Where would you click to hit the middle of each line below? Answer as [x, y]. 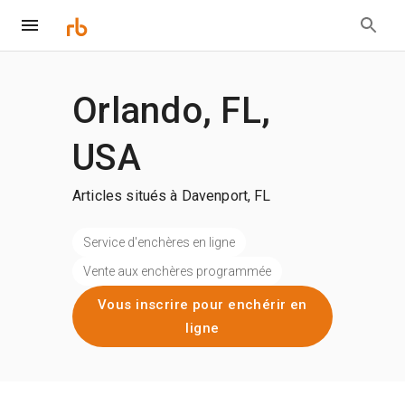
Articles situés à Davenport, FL [172, 196]
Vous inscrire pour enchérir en [202, 305]
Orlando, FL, [171, 111]
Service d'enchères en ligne [159, 242]
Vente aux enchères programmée [177, 271]
